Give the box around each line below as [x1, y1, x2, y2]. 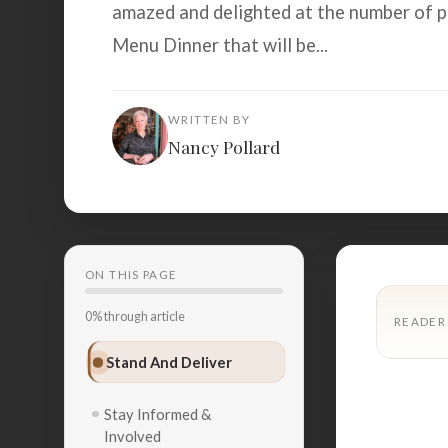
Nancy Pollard [168, 135, 280, 159]
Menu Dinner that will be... [112, 34, 328, 56]
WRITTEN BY [168, 113, 251, 127]
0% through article [85, 308, 185, 324]
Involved [104, 426, 161, 445]
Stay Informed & [104, 404, 211, 423]
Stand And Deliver [106, 353, 233, 372]
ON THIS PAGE [85, 268, 178, 282]
